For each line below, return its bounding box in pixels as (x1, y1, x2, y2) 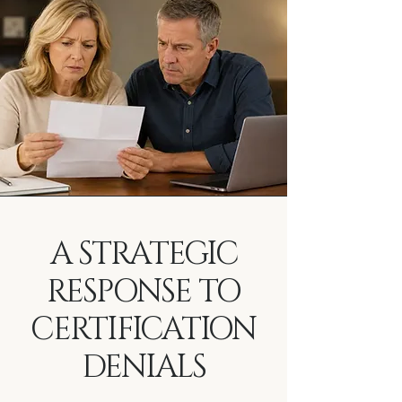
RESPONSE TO (46, 271, 241, 313)
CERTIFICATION (31, 309, 257, 351)
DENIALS (81, 346, 206, 389)
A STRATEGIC (50, 233, 237, 275)
